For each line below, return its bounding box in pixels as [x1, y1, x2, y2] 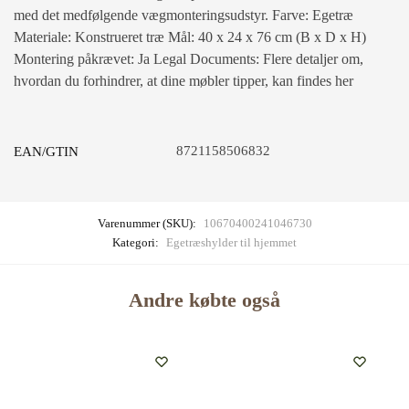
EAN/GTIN [14, 143, 79, 159]
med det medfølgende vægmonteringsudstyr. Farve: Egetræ [14, 6, 353, 23]
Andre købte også [129, 288, 280, 312]
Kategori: [112, 235, 162, 249]
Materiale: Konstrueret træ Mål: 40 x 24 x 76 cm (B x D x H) [14, 28, 366, 45]
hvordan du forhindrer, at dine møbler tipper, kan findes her [14, 72, 353, 89]
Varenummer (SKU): [97, 215, 199, 230]
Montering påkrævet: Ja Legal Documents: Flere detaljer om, [14, 50, 363, 67]
